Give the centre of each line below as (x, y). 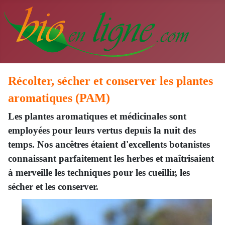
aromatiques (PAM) (59, 98)
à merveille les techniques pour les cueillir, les (99, 173)
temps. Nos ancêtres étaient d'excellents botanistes (109, 144)
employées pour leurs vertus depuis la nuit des (102, 130)
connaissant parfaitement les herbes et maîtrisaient (111, 158)
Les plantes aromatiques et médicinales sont (97, 116)
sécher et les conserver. (53, 187)
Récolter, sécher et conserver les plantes (110, 81)
